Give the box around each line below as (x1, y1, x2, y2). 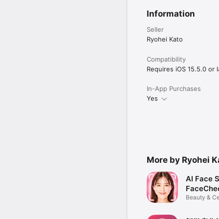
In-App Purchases (147, 85, 201, 93)
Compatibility (147, 55, 186, 64)
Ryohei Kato (147, 35, 183, 44)
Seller (147, 25, 164, 34)
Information (147, 9, 195, 19)
